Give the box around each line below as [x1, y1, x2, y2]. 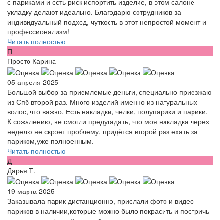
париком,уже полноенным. [7, 136, 94, 146]
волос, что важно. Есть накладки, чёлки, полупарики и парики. [7, 106, 208, 116]
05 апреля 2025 [7, 77, 58, 87]
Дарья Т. [7, 165, 35, 175]
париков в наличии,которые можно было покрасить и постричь [7, 206, 209, 216]
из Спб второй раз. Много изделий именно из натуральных [7, 96, 197, 107]
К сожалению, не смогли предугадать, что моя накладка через [7, 116, 209, 126]
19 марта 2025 [7, 186, 55, 196]
